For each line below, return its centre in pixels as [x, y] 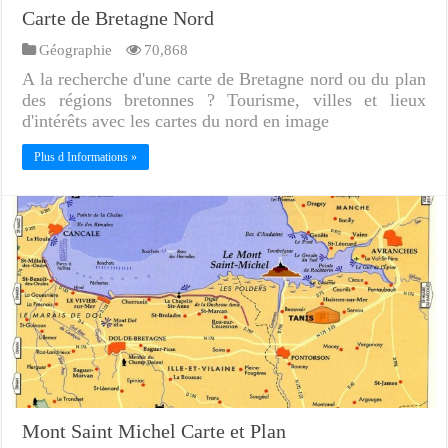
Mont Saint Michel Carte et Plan [154, 430]
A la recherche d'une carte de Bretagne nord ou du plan [224, 78]
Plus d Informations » [86, 156]
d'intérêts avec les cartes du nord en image [176, 120]
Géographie [76, 49]
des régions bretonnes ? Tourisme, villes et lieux [224, 99]
